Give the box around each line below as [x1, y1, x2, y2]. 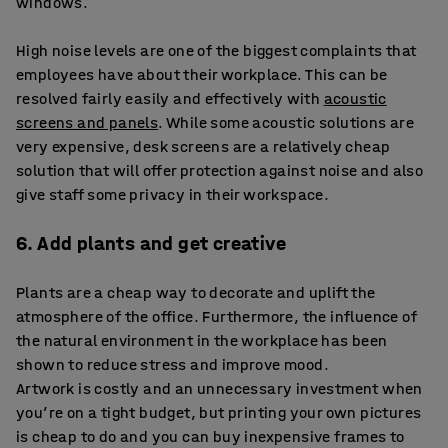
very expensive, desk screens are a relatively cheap [16, 136, 391, 156]
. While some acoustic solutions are [158, 112, 415, 132]
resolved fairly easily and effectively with [16, 88, 324, 108]
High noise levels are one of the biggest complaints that [16, 40, 417, 60]
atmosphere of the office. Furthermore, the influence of [16, 306, 417, 326]
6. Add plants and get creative [16, 231, 292, 255]
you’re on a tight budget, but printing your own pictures [16, 402, 422, 422]
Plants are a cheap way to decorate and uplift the [16, 282, 376, 302]
